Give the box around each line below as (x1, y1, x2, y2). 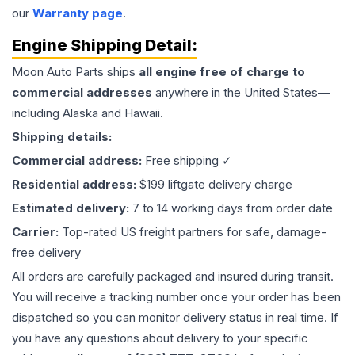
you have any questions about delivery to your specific (12, 330, 308, 345)
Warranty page (32, 6, 123, 21)
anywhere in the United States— (152, 85, 330, 100)
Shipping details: (12, 129, 112, 144)
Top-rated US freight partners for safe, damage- (62, 224, 326, 239)
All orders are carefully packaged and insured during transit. (12, 269, 334, 284)
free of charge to (197, 64, 305, 79)
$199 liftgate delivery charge (139, 177, 292, 192)
